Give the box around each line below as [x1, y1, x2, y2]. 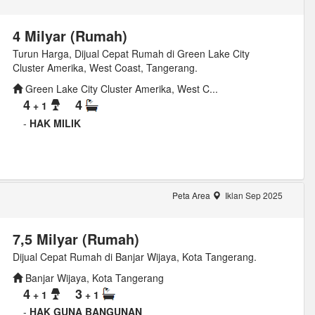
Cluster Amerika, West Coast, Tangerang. [12, 60, 198, 75]
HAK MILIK [29, 115, 81, 130]
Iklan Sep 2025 [222, 188, 283, 201]
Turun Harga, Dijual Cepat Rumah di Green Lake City [12, 46, 250, 61]
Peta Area [172, 188, 212, 201]
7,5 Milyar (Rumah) [12, 228, 139, 249]
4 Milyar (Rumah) [12, 25, 127, 46]
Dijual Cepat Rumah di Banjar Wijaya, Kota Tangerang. [12, 249, 257, 264]
